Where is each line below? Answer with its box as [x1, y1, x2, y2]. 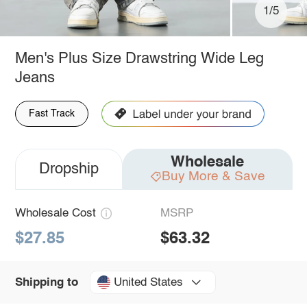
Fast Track [28, 108, 75, 119]
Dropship [38, 161, 99, 177]
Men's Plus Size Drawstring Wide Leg [14, 51, 264, 66]
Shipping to [14, 276, 78, 288]
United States [113, 276, 183, 288]
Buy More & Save [161, 169, 265, 183]
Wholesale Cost [14, 207, 96, 219]
